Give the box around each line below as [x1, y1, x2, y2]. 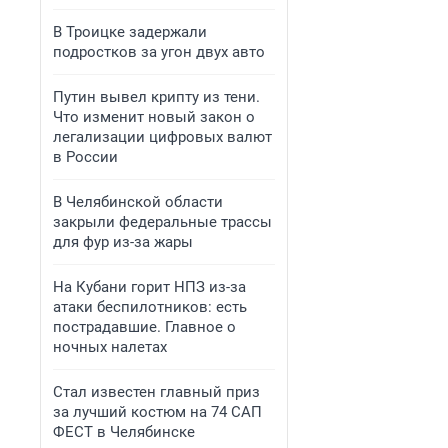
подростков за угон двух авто [53, 43, 265, 61]
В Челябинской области [53, 193, 223, 211]
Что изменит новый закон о [53, 108, 255, 126]
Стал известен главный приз [53, 383, 260, 401]
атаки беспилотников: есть [53, 298, 247, 316]
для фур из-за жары [53, 233, 193, 251]
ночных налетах [53, 338, 167, 356]
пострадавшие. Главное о [53, 318, 236, 336]
